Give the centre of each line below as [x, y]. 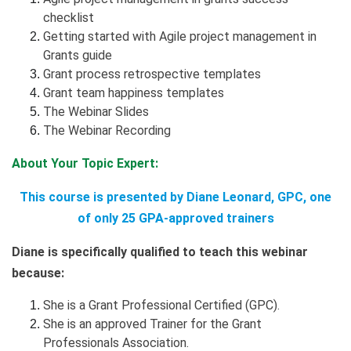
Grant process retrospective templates [152, 74]
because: [38, 273]
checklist [69, 17]
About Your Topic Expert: [85, 163]
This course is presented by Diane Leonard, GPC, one [175, 197]
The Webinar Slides [98, 111]
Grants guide [78, 55]
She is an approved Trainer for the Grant [152, 324]
